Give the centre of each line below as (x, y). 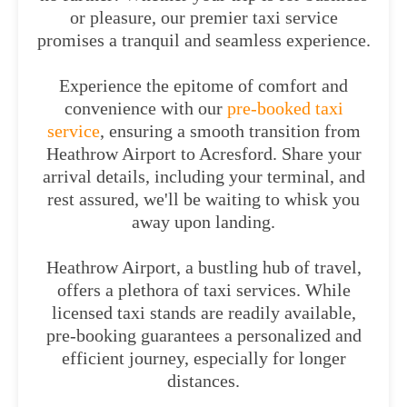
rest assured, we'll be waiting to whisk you (203, 199)
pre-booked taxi (283, 108)
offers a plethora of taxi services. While (203, 290)
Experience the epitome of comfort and (203, 85)
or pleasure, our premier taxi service (203, 17)
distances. (203, 381)
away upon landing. (203, 222)
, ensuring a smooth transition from (230, 131)
